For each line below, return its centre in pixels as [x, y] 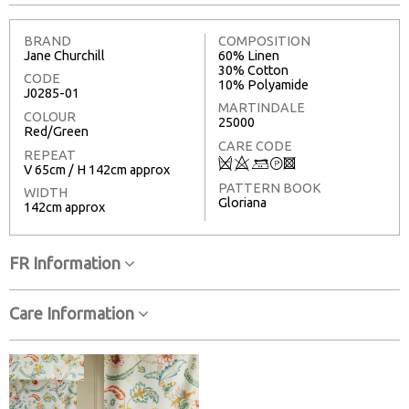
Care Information [73, 313]
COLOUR [50, 117]
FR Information [67, 263]
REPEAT [50, 155]
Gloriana [242, 202]
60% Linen [249, 55]
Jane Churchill [64, 55]
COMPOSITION [264, 41]
